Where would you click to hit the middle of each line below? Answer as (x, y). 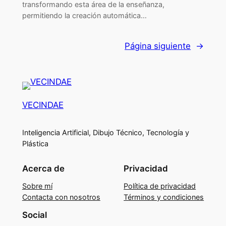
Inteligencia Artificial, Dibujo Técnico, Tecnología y (105, 133)
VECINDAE (43, 105)
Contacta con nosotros (61, 197)
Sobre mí (37, 186)
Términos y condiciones (164, 197)
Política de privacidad (160, 186)
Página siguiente (158, 46)
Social (34, 215)
